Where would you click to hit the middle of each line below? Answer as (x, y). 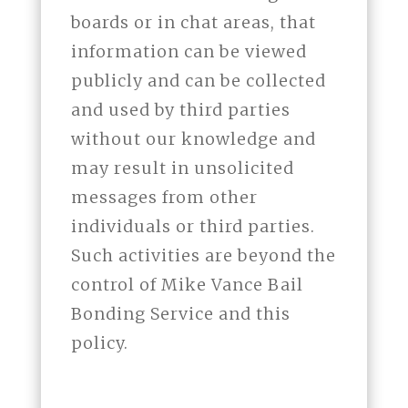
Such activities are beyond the (203, 256)
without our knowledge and (193, 139)
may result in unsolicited (182, 168)
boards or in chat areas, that (193, 23)
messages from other (164, 198)
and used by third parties (180, 110)
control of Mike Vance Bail (187, 285)
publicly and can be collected (198, 81)
